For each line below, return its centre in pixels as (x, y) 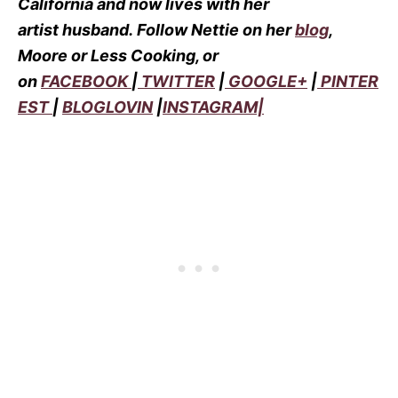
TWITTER (178, 81)
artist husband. (77, 29)
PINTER (350, 81)
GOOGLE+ (268, 81)
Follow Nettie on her (216, 29)
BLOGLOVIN (107, 107)
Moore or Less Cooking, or (118, 55)
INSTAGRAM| (213, 107)
